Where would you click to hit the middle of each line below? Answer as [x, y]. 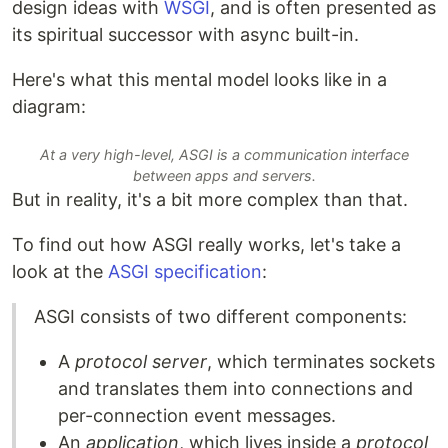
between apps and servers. [224, 176]
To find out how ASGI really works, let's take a [206, 245]
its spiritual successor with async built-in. [185, 34]
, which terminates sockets [321, 362]
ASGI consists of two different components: [220, 317]
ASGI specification [185, 272]
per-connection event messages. [197, 416]
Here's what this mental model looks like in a [199, 79]
